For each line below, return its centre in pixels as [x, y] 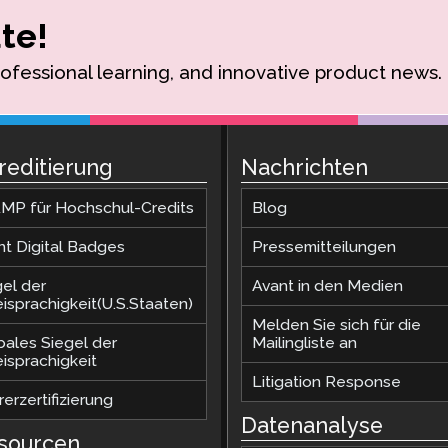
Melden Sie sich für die [336, 324]
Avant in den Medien [327, 285]
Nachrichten [304, 167]
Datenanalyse [311, 426]
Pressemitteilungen [323, 246]
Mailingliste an [304, 342]
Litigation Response [326, 381]
